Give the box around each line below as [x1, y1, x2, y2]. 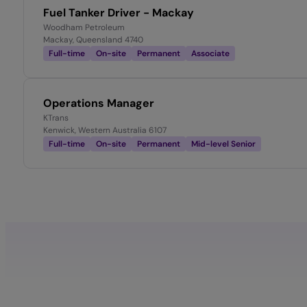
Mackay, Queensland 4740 [43, 34, 143, 46]
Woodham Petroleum [43, 22, 125, 34]
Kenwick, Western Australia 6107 [43, 125, 167, 136]
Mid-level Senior [191, 138, 256, 150]
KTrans [43, 112, 69, 124]
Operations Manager [43, 96, 154, 111]
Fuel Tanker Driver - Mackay [43, 5, 194, 21]
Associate [191, 48, 230, 60]
